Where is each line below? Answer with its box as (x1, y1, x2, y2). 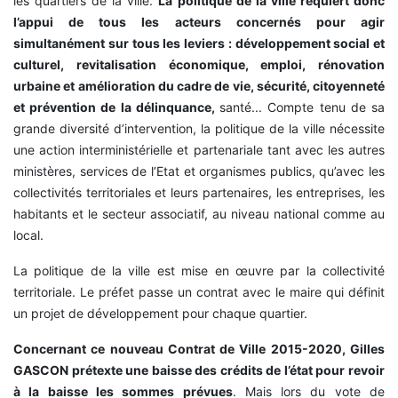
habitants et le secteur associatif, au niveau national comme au (13, 206, 385, 222)
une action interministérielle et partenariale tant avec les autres (13, 142, 385, 158)
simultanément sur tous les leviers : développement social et (13, 36, 385, 52)
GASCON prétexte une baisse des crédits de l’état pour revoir (13, 362, 385, 378)
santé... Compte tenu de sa (219, 99, 386, 115)
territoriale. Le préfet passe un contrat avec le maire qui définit (13, 284, 385, 300)
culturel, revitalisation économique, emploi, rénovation (13, 57, 385, 73)
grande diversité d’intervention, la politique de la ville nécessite (13, 121, 385, 137)
